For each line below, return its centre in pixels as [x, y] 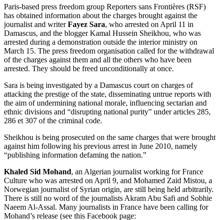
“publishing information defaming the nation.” [75, 155]
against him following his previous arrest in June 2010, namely [101, 146]
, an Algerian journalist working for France [137, 171]
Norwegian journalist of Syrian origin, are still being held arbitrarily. [109, 189]
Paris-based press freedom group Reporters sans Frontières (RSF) [105, 6]
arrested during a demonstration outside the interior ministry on [101, 42]
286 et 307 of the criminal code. [53, 120]
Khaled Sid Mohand [38, 171]
